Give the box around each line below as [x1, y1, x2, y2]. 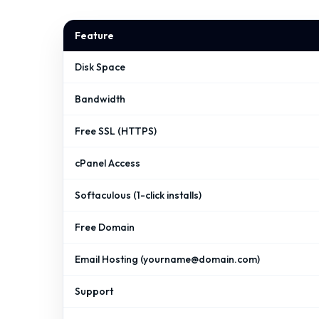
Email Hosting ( [75, 253, 143, 266]
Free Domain [75, 221, 135, 234]
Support [75, 285, 113, 298]
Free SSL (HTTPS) [75, 125, 157, 137]
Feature [75, 29, 114, 42]
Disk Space [75, 61, 125, 73]
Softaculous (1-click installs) [75, 189, 202, 202]
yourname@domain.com [143, 253, 257, 266]
